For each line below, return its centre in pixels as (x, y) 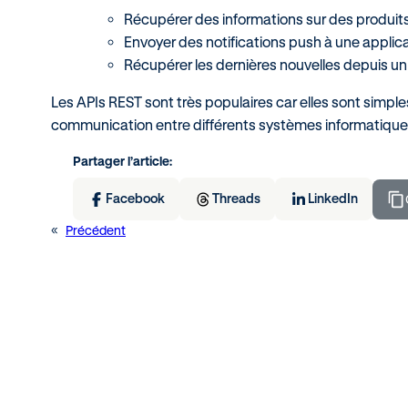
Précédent (96, 231)
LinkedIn (333, 199)
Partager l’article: (122, 162)
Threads (236, 199)
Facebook (135, 199)
